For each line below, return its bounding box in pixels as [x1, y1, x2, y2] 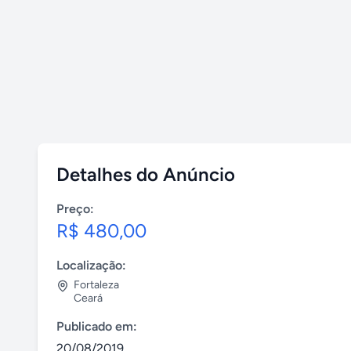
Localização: [56, 258, 126, 273]
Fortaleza [74, 278, 119, 291]
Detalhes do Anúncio [56, 163, 235, 186]
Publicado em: [56, 319, 137, 334]
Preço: [56, 201, 94, 216]
